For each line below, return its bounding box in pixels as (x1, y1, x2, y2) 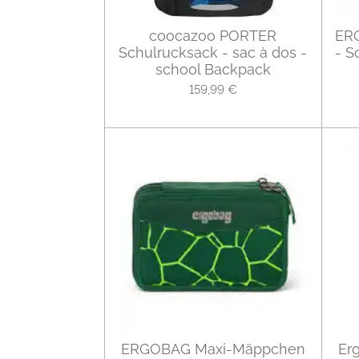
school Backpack (155, 61, 271, 79)
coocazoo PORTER (149, 27, 276, 45)
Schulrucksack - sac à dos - (119, 44, 307, 62)
